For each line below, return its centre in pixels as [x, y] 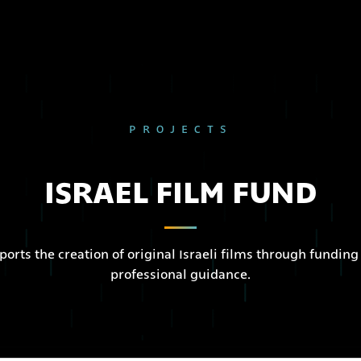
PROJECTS [180, 129]
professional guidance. [180, 275]
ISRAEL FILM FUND [180, 192]
